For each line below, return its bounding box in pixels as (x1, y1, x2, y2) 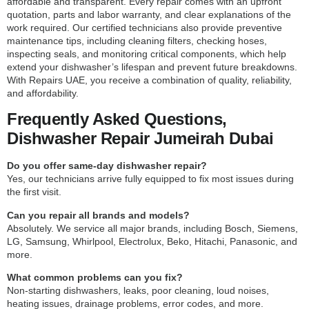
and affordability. (7, 87, 79, 99)
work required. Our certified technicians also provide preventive (7, 21, 282, 33)
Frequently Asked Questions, (7, 110, 227, 129)
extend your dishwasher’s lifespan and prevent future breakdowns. (7, 61, 297, 72)
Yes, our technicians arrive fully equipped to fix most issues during (7, 173, 294, 185)
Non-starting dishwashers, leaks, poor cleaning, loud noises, (7, 284, 269, 296)
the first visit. (7, 186, 61, 198)
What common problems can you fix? (7, 271, 183, 283)
